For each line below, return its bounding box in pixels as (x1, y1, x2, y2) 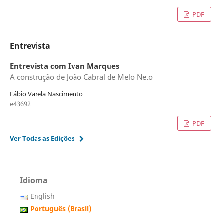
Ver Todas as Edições (9, 134, 74, 143)
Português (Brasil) (30, 203, 91, 213)
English (30, 191, 55, 201)
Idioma (19, 175, 48, 185)
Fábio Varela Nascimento (9, 89, 83, 99)
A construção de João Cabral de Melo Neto (9, 72, 153, 83)
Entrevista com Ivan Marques (9, 60, 119, 71)
